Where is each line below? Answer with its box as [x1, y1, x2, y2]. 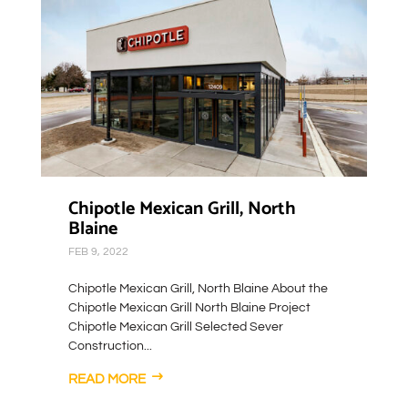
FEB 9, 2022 [67, 245, 128, 258]
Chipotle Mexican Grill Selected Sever [67, 320, 283, 333]
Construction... [67, 339, 152, 352]
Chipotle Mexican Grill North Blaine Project [67, 301, 311, 314]
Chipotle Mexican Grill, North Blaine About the [67, 281, 328, 295]
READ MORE [67, 372, 146, 386]
